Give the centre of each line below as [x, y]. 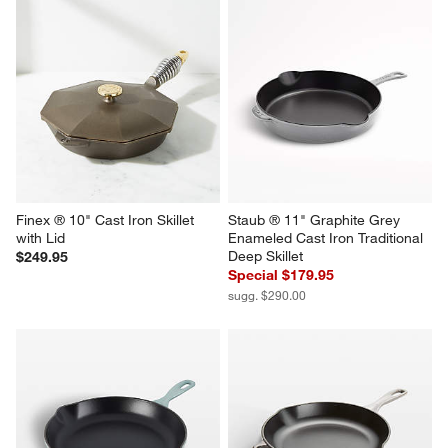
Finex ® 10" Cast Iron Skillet [107, 219]
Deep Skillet [265, 255]
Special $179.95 [281, 274]
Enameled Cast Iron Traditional [327, 237]
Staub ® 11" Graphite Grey [316, 219]
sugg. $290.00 [267, 294]
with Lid [41, 237]
